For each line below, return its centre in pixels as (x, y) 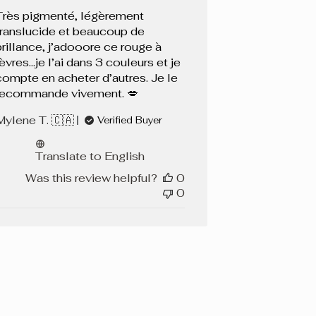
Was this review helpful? (92, 178)
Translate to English (90, 157)
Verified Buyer (129, 121)
